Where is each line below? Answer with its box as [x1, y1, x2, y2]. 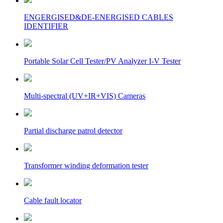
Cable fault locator [24, 196, 82, 205]
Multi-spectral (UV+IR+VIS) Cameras [24, 92, 145, 100]
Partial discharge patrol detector [24, 126, 122, 135]
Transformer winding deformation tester [24, 161, 148, 170]
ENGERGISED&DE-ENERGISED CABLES [24, 13, 173, 21]
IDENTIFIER [24, 22, 68, 30]
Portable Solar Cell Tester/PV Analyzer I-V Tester [24, 57, 181, 65]
